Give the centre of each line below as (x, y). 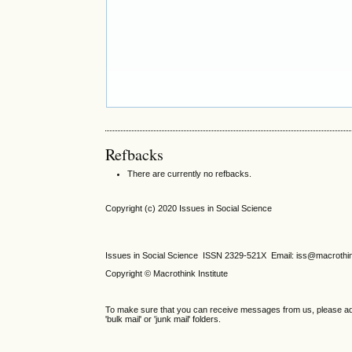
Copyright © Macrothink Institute (168, 273)
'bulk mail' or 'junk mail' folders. (163, 319)
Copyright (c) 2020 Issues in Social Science (189, 209)
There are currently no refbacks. (190, 174)
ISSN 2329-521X (237, 255)
